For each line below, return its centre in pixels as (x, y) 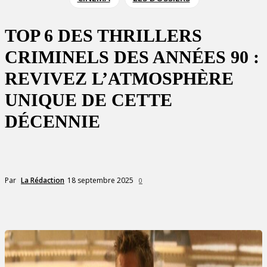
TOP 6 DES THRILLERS (103, 35)
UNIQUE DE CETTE (89, 100)
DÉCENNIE (52, 121)
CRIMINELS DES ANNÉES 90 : (132, 57)
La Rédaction (43, 180)
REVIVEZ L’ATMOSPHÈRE (119, 78)
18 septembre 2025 (100, 180)
